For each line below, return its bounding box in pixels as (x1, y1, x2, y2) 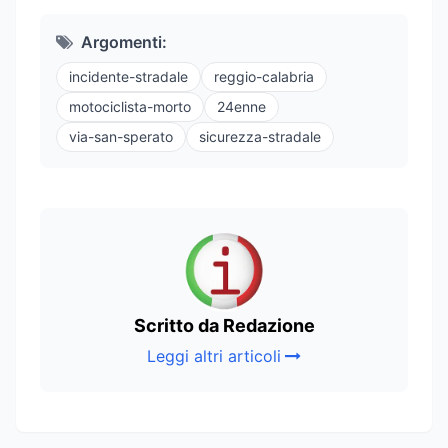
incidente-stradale (69, 67, 188, 85)
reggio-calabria (214, 67, 314, 85)
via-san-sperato (69, 127, 173, 145)
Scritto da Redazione (133, 314, 315, 336)
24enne (217, 97, 266, 115)
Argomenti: (81, 31, 167, 52)
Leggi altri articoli (147, 345, 281, 366)
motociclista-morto (69, 97, 191, 115)
